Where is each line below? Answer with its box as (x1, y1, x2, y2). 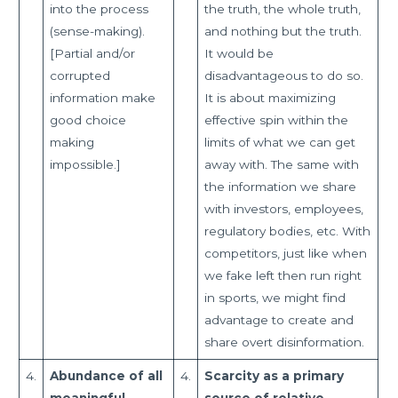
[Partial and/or (49, 45, 135, 60)
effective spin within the (203, 112, 348, 127)
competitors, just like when (203, 245, 367, 260)
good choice (49, 112, 126, 127)
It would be (203, 45, 274, 60)
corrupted (49, 68, 110, 83)
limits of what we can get (203, 134, 355, 149)
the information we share (203, 179, 356, 194)
